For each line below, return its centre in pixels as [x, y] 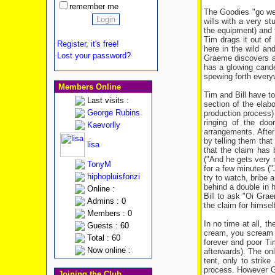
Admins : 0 [106, 201]
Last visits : [108, 100]
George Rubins [113, 113]
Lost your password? [94, 56]
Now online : [109, 250]
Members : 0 [109, 213]
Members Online [88, 87]
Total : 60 [103, 238]
